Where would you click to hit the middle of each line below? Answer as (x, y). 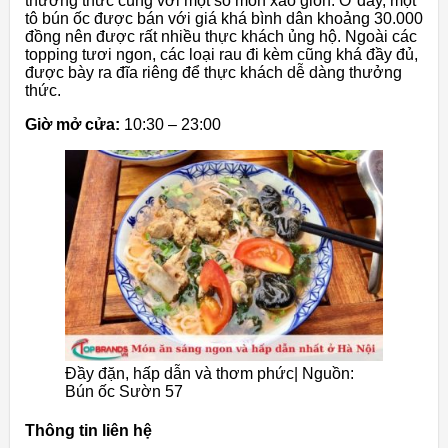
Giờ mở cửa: (72, 125)
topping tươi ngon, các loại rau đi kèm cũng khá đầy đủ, (221, 55)
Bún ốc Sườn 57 (124, 391)
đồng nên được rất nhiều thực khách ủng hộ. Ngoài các (221, 37)
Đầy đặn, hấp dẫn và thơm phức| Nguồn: (209, 373)
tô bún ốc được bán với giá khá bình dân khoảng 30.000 (224, 19)
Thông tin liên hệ (88, 431)
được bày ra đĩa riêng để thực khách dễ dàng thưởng (213, 73)
